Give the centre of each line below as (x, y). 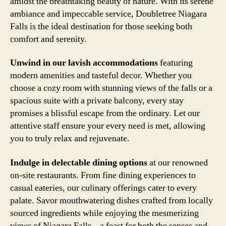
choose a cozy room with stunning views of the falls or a (111, 88)
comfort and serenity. (48, 39)
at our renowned (178, 162)
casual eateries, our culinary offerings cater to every (103, 188)
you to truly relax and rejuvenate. (70, 138)
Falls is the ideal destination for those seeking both (101, 26)
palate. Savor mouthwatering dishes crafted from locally (111, 200)
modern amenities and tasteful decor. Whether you (101, 75)
